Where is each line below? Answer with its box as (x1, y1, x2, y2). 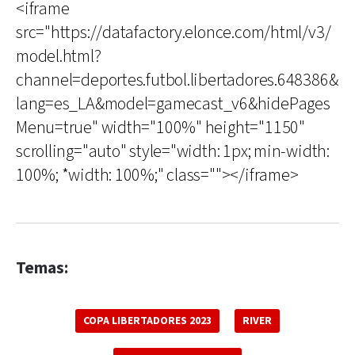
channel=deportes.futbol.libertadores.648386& (16, 69, 338, 92)
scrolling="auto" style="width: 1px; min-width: (16, 140, 330, 163)
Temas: (16, 258, 68, 279)
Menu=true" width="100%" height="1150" (16, 116, 305, 139)
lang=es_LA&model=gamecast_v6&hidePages (16, 93, 330, 116)
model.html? (16, 45, 101, 68)
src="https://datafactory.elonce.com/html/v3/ (16, 21, 331, 44)
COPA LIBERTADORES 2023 (83, 314, 212, 328)
